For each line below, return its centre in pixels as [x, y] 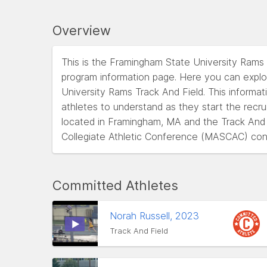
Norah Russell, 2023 [156, 216]
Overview [82, 30]
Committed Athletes [115, 185]
